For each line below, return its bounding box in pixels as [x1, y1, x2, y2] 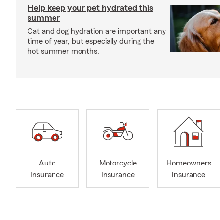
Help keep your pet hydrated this [27, 3, 153, 12]
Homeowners [166, 159, 211, 167]
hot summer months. [27, 47, 99, 55]
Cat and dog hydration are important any [27, 27, 166, 35]
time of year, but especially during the [27, 37, 154, 45]
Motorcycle [99, 159, 137, 167]
